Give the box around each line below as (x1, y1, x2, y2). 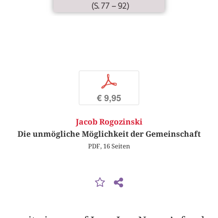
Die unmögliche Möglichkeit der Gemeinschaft (18, 129, 200, 139)
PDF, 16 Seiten (88, 142, 130, 150)
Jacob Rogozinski (75, 117, 143, 127)
